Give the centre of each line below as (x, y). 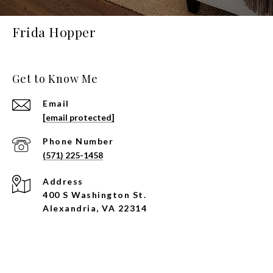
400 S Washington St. (94, 195)
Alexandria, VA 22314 (95, 208)
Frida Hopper (54, 32)
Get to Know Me (55, 79)
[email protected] (79, 118)
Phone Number (78, 141)
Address (63, 182)
